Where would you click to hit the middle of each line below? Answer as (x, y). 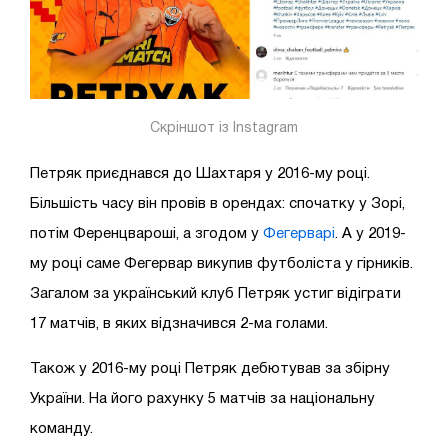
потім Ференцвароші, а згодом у (146, 234)
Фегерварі (299, 234)
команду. (61, 429)
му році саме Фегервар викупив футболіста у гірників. (221, 264)
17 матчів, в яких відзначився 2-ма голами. (181, 324)
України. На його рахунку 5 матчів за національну (202, 399)
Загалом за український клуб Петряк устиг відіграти (215, 294)
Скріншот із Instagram (224, 129)
